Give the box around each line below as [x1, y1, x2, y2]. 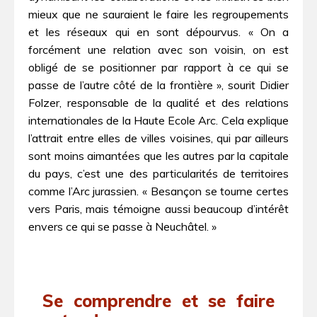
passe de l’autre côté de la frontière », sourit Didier [28, 78, 289, 93]
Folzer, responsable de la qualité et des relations [28, 96, 289, 110]
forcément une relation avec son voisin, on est [28, 42, 289, 57]
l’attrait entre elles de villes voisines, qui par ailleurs [28, 131, 289, 146]
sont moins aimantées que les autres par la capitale [28, 149, 289, 163]
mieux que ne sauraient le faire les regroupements [28, 7, 289, 22]
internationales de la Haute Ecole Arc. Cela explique [28, 113, 289, 128]
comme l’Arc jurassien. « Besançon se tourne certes [28, 184, 289, 199]
